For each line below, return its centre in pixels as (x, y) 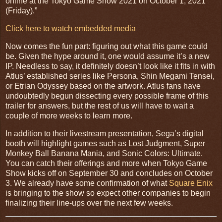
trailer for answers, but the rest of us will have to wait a (100, 106)
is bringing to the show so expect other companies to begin (108, 193)
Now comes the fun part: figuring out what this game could (107, 47)
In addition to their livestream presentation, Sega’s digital (105, 133)
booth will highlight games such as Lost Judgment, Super (105, 143)
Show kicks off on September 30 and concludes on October (109, 173)
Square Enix (191, 183)
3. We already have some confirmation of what (87, 183)
